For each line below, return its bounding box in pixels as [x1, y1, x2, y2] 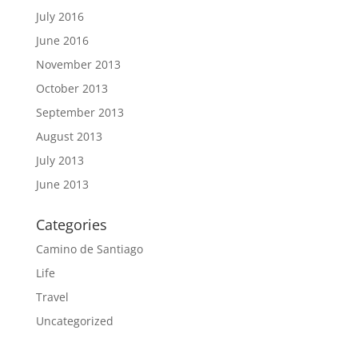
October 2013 [35, 81, 108, 97]
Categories [35, 215, 107, 235]
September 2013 [35, 105, 124, 121]
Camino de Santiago [35, 241, 143, 257]
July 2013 [35, 153, 84, 169]
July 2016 [35, 9, 84, 25]
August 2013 [35, 129, 102, 145]
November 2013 [35, 57, 121, 73]
